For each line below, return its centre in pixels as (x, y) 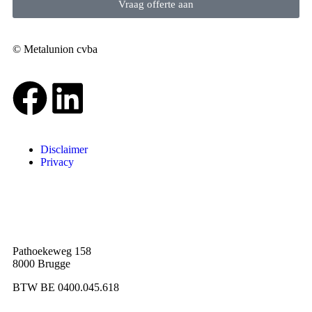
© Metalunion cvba (55, 49)
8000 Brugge (41, 264)
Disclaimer (64, 149)
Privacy (57, 162)
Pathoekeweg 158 (52, 251)
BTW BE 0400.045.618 (66, 287)
